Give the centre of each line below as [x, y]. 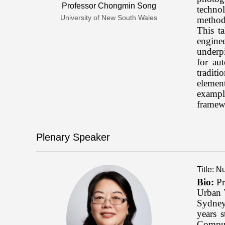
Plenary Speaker [73, 137]
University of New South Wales [109, 17]
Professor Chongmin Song [109, 6]
